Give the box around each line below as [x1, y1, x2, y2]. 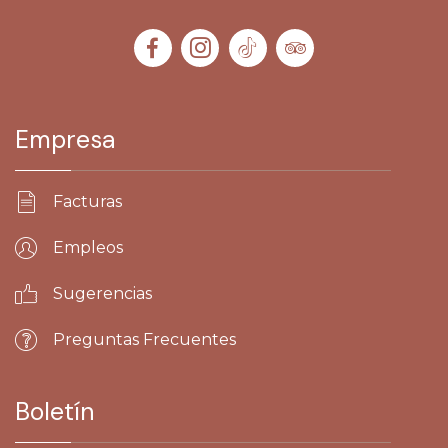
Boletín [15, 395, 95, 428]
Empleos [53, 237, 123, 257]
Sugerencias [53, 283, 152, 303]
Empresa [15, 123, 115, 156]
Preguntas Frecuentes [53, 329, 236, 349]
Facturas [53, 191, 122, 211]
